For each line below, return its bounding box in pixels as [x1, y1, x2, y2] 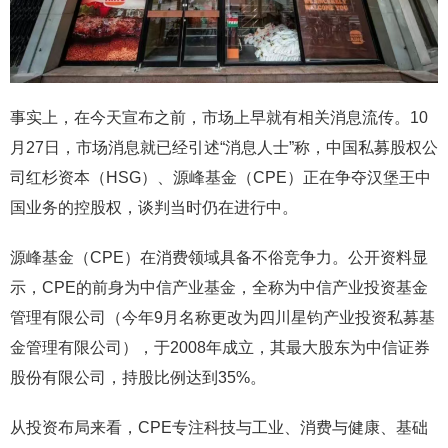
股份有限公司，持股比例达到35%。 [10, 368, 266, 386]
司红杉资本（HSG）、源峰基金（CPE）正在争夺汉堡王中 [10, 168, 431, 186]
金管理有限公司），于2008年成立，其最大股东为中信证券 [10, 338, 430, 356]
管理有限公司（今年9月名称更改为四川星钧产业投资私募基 [10, 308, 435, 326]
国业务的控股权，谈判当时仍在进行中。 [10, 198, 298, 216]
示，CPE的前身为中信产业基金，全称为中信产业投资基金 [10, 278, 428, 296]
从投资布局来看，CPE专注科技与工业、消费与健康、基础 [10, 418, 428, 436]
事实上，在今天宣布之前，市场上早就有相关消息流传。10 [10, 108, 428, 126]
